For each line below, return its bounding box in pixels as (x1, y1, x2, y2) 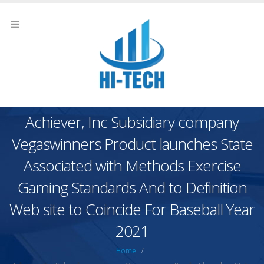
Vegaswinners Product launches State (11, 133, 253, 155)
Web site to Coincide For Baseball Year (9, 199, 255, 220)
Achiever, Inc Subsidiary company (25, 111, 239, 133)
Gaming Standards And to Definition (17, 177, 247, 199)
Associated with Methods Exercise (23, 155, 241, 177)
